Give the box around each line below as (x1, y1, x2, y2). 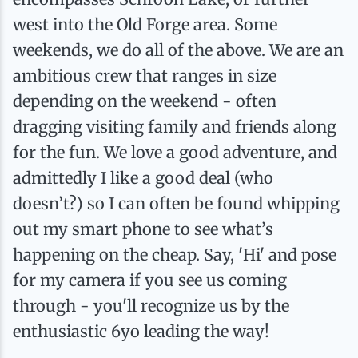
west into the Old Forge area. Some (13, 14, 277, 34)
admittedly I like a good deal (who (13, 168, 273, 188)
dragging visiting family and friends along (13, 117, 336, 137)
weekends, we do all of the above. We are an (13, 40, 344, 60)
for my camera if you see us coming (13, 270, 287, 290)
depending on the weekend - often (13, 91, 276, 111)
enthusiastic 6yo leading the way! (13, 321, 269, 341)
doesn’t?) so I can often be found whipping (13, 193, 340, 213)
